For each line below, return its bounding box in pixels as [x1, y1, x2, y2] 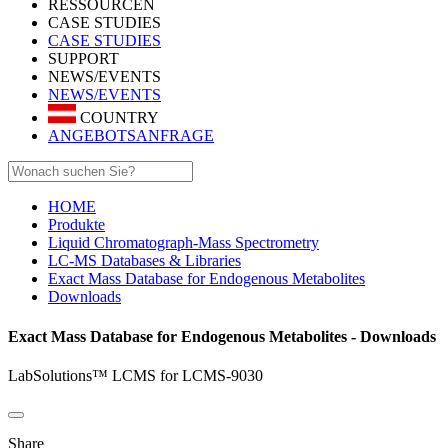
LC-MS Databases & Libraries [48, 252, 241, 270]
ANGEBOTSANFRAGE [48, 127, 214, 145]
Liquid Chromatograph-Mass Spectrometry [48, 234, 319, 252]
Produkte [48, 216, 105, 234]
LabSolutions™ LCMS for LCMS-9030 [8, 366, 263, 384]
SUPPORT [48, 50, 119, 67]
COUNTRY [76, 109, 159, 127]
